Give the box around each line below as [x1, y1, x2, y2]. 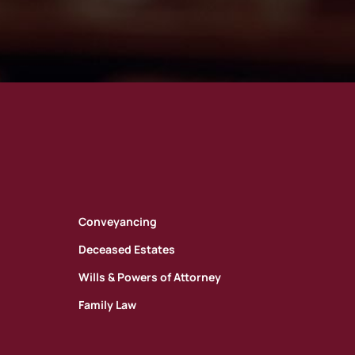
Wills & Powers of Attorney [78, 269, 221, 285]
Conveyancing [78, 214, 157, 230]
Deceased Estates [78, 242, 175, 258]
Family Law [78, 297, 136, 313]
